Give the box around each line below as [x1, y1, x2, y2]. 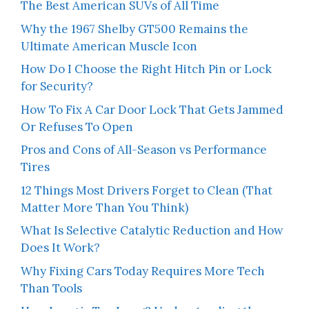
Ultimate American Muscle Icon [21, 38, 197, 54]
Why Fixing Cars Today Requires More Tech [21, 263, 265, 279]
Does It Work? [21, 240, 100, 256]
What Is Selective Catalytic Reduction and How [21, 223, 283, 239]
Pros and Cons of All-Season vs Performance [21, 142, 267, 158]
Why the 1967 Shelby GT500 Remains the [21, 21, 248, 37]
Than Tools [21, 280, 82, 296]
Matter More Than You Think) [21, 199, 188, 215]
